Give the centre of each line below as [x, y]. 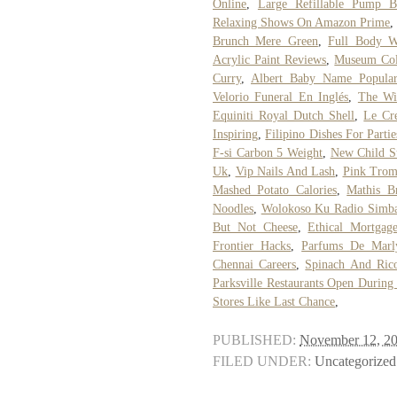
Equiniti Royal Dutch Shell [284, 115]
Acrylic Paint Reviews [270, 59]
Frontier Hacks [252, 245]
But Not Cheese [255, 227]
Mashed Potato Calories [275, 190]
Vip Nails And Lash [285, 171]
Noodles [233, 208]
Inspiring [235, 134]
